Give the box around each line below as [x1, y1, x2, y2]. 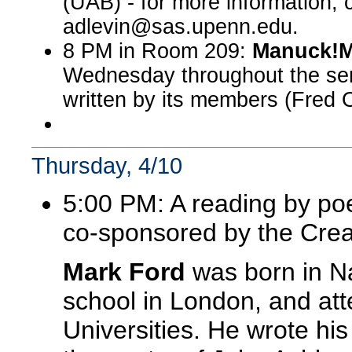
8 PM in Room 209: [63, 38, 252, 63]
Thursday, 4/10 [31, 152, 182, 178]
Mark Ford [63, 258, 185, 286]
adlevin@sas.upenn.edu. [63, 14, 299, 38]
